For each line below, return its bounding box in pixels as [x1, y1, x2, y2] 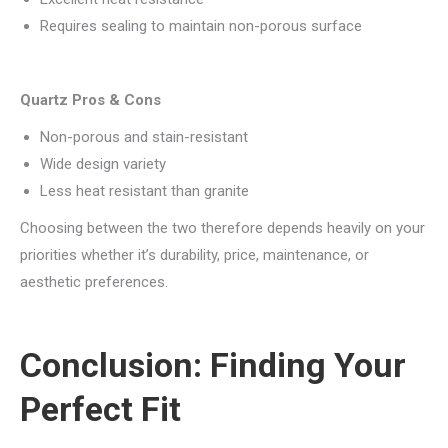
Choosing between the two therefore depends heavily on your [20, 219, 425, 237]
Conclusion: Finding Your [20, 345, 406, 385]
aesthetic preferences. [20, 273, 168, 291]
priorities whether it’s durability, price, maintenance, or [20, 246, 369, 264]
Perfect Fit [20, 389, 181, 429]
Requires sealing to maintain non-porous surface [40, 17, 362, 35]
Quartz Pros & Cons [20, 91, 161, 109]
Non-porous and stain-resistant [40, 128, 248, 146]
